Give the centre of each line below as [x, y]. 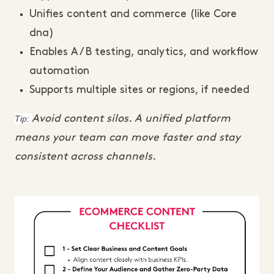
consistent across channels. [85, 157]
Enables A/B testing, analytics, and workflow [144, 52]
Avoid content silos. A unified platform [131, 119]
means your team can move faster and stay [128, 138]
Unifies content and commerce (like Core [133, 14]
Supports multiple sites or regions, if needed [139, 90]
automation [59, 71]
